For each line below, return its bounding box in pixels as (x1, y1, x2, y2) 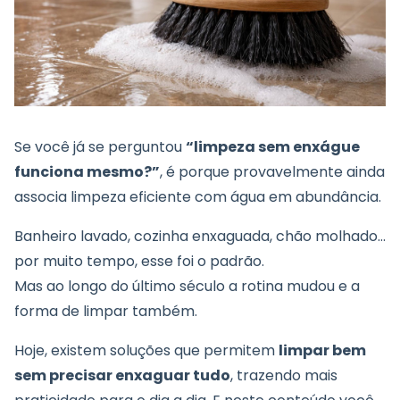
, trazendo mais (230, 365, 337, 387)
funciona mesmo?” (14, 162, 160, 183)
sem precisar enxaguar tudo (14, 365, 230, 387)
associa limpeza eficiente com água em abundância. (14, 187, 381, 208)
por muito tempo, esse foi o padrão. (14, 251, 264, 272)
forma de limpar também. (14, 301, 197, 322)
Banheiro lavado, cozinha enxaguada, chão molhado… (14, 226, 386, 247)
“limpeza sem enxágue (186, 137, 360, 158)
